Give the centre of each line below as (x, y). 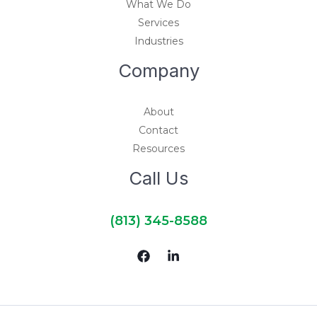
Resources (158, 148)
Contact (158, 130)
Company (158, 70)
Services (158, 22)
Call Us (158, 178)
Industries (158, 41)
